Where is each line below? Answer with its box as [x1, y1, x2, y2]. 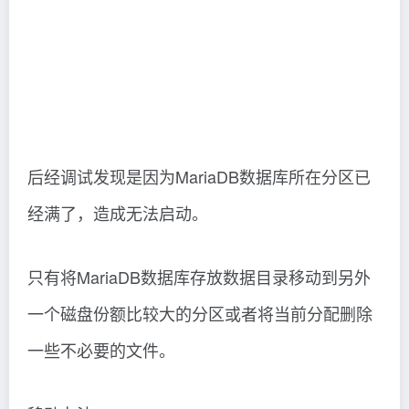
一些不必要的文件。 [27, 338, 175, 362]
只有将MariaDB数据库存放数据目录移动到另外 [27, 265, 371, 288]
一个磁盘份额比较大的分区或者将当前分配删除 [27, 301, 372, 325]
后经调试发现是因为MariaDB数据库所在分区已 [27, 164, 371, 188]
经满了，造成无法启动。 [27, 201, 208, 225]
